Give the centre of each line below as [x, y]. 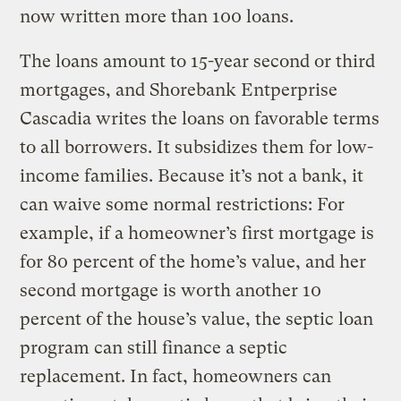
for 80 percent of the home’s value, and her [193, 261]
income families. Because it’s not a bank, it [192, 175]
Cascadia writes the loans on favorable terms [200, 118]
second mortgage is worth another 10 [171, 290]
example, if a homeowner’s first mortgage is [197, 233]
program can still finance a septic [154, 347]
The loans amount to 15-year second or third [198, 61]
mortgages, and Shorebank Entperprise [179, 90]
